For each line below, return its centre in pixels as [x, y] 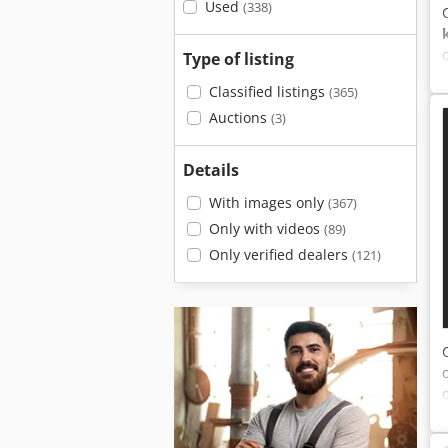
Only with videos [266, 228]
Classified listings [268, 91]
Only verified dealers [280, 254]
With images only [268, 202]
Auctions [239, 117]
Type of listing [238, 59]
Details [211, 170]
